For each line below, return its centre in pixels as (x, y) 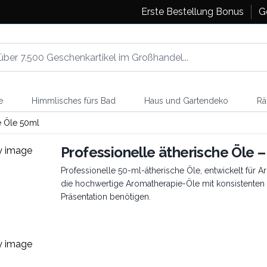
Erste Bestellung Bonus (192, 12)
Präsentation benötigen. (106, 197)
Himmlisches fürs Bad (73, 101)
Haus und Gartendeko (186, 101)
